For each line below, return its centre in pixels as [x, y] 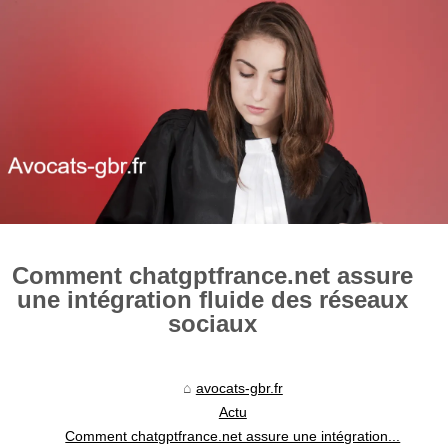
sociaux [213, 323]
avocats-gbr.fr [239, 387]
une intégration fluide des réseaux [213, 299]
